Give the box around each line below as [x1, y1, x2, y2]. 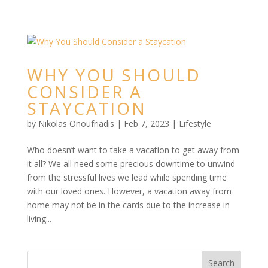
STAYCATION [26, 97, 147, 120]
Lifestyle [178, 118, 211, 129]
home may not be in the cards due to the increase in [26, 199, 230, 211]
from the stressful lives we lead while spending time [26, 172, 227, 183]
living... [26, 213, 51, 224]
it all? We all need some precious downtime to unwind [26, 158, 235, 169]
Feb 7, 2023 [123, 118, 169, 129]
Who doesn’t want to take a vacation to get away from [26, 144, 239, 156]
